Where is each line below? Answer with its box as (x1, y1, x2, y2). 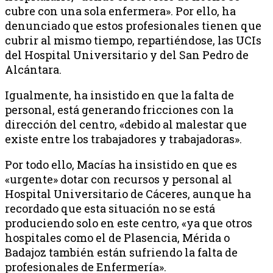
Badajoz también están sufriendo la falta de (5, 244, 238, 260)
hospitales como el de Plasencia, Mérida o (5, 230, 230, 245)
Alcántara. (5, 62, 62, 77)
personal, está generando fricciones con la (5, 102, 233, 117)
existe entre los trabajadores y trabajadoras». (5, 131, 242, 146)
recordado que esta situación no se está (5, 200, 215, 216)
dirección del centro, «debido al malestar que (5, 116, 247, 132)
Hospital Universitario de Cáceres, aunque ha (5, 186, 251, 201)
